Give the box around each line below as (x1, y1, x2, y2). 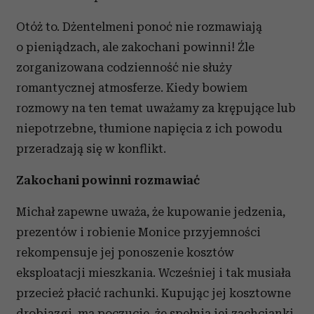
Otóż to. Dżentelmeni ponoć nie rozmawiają (16, 20, 262, 34)
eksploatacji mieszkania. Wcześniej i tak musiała (16, 266, 291, 280)
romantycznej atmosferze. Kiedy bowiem (16, 81, 247, 95)
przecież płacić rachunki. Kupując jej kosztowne (16, 286, 291, 300)
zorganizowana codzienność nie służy (16, 60, 232, 74)
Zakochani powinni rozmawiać (16, 173, 200, 187)
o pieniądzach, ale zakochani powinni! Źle (16, 40, 254, 54)
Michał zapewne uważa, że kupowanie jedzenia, (16, 205, 285, 219)
